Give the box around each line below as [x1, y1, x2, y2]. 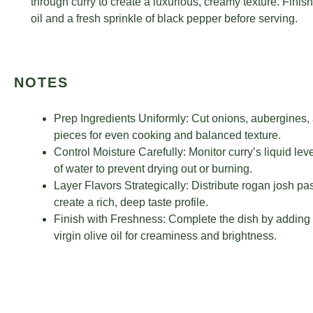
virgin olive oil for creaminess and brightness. [54, 230, 277, 242]
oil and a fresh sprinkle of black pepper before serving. [31, 13, 298, 24]
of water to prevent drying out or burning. [54, 163, 252, 175]
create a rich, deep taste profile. [54, 196, 208, 208]
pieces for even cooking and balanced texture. [54, 129, 281, 141]
